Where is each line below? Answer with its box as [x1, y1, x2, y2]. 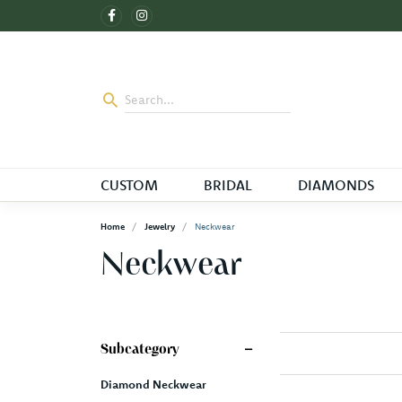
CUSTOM [100, 176, 158, 195]
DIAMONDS [297, 176, 374, 195]
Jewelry [144, 221, 175, 233]
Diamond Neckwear [100, 377, 206, 392]
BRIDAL [203, 176, 252, 195]
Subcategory [100, 343, 179, 358]
